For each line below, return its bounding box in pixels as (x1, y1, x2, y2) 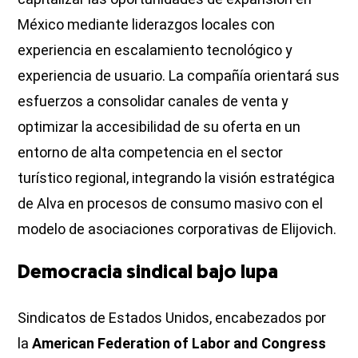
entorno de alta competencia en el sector (18, 143, 284, 161)
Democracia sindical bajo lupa (18, 263, 279, 283)
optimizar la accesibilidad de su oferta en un (18, 117, 301, 135)
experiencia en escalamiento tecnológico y (18, 41, 293, 58)
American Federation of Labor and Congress (32, 334, 327, 352)
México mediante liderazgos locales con (18, 15, 276, 33)
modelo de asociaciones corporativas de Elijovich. (18, 220, 337, 237)
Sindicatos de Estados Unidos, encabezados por (18, 308, 327, 326)
